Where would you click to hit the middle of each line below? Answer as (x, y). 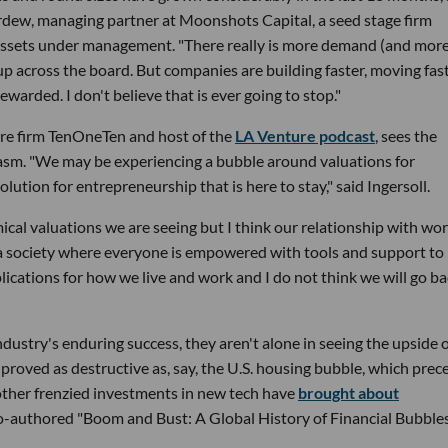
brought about (348, 393)
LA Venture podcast (305, 136)
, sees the (406, 136)
